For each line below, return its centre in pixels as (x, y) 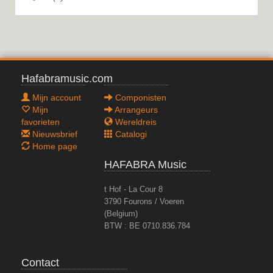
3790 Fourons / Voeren (144, 202)
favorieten (41, 122)
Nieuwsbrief (54, 134)
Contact (40, 263)
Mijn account (55, 97)
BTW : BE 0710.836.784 (147, 226)
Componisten (139, 97)
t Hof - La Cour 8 (133, 190)
